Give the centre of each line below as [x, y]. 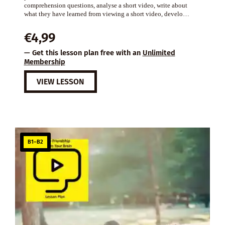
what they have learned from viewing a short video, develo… [106, 14]
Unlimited [159, 53]
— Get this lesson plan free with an [83, 53]
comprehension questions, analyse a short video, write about [105, 5]
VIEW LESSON [60, 82]
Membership [44, 62]
